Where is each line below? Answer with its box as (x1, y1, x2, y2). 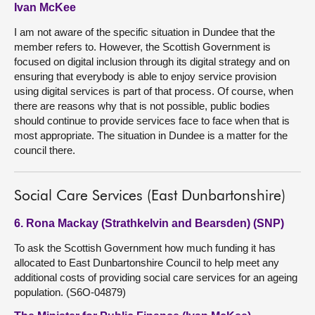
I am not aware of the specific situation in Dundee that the (14, 26, 275, 38)
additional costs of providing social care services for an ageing (14, 271, 297, 283)
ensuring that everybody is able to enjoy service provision (14, 70, 276, 82)
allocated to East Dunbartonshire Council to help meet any (14, 257, 279, 269)
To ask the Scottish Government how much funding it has (14, 242, 276, 254)
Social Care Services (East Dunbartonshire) (14, 189, 285, 204)
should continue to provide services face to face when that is (14, 115, 290, 127)
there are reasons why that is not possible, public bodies (14, 100, 270, 112)
